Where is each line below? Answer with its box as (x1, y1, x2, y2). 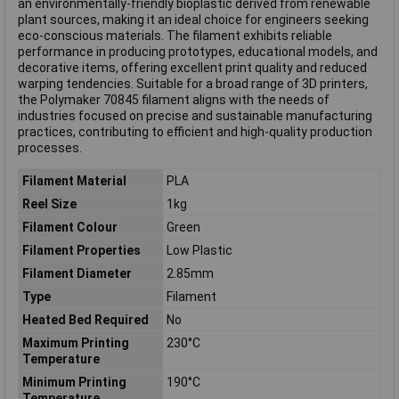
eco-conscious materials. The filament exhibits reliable (18, 28, 332, 44)
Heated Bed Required (21, 312, 149, 327)
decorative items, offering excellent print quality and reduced (18, 61, 367, 76)
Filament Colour (21, 219, 118, 234)
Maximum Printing (21, 335, 129, 350)
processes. (18, 141, 82, 156)
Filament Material (21, 173, 126, 188)
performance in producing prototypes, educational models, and (18, 45, 378, 60)
